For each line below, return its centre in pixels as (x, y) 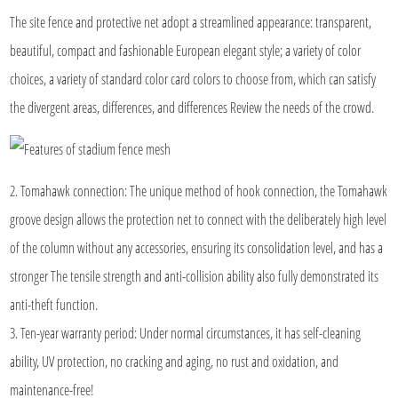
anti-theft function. (54, 304)
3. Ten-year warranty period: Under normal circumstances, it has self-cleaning (186, 333)
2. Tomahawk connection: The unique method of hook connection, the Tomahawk (199, 191)
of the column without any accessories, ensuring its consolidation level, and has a (197, 247)
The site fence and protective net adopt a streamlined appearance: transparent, (191, 22)
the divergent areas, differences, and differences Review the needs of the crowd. (192, 107)
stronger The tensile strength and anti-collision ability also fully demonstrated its (195, 276)
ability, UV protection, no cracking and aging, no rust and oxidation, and (175, 361)
